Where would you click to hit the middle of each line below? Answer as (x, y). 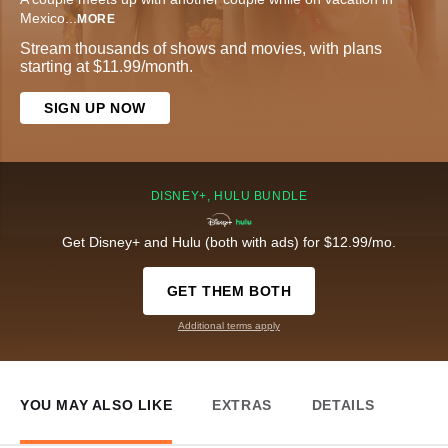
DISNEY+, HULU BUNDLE (229, 196)
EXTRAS (242, 405)
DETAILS (343, 405)
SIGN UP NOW (95, 108)
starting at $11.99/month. (106, 67)
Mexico (42, 18)
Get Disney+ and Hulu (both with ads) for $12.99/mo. (229, 242)
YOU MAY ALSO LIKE (96, 405)
